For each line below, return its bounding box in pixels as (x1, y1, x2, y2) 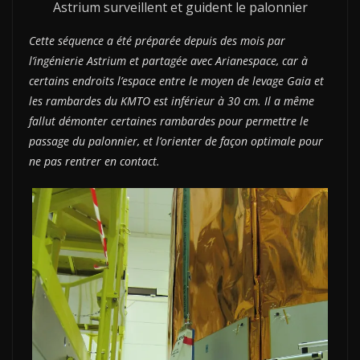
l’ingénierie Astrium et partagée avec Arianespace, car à (29, 52, 308, 68)
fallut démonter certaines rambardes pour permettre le (29, 112, 309, 129)
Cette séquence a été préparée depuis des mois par (29, 32, 285, 48)
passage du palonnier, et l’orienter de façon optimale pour (29, 133, 323, 149)
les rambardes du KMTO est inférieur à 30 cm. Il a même (29, 92, 314, 108)
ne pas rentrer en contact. (29, 153, 160, 169)
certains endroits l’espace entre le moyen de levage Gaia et (29, 72, 324, 88)
